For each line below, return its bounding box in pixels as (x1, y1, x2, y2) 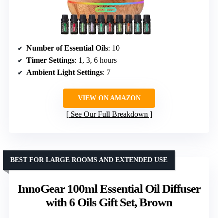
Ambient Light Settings (26, 68, 103, 77)
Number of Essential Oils (26, 44, 108, 53)
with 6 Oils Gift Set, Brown (46, 196, 172, 209)
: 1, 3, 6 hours (74, 56, 117, 65)
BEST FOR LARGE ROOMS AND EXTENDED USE (10, 156, 167, 164)
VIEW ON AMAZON (77, 94, 141, 102)
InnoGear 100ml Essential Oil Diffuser (18, 182, 200, 196)
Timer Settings (26, 56, 74, 65)
